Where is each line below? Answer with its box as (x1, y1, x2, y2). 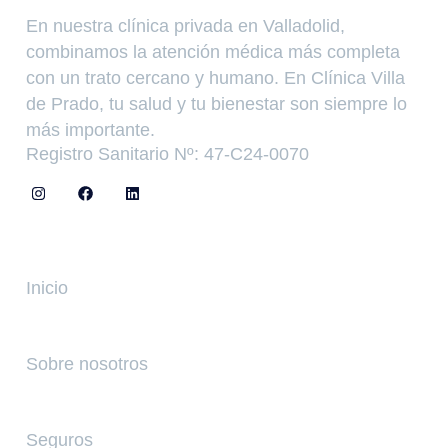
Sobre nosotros (26, 353, 148, 374)
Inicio (26, 277, 68, 298)
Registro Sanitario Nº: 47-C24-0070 (26, 143, 309, 164)
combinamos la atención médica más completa (26, 41, 400, 62)
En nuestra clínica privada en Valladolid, (26, 15, 345, 36)
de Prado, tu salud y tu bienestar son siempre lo (26, 93, 407, 114)
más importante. (26, 119, 155, 140)
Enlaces (26, 224, 117, 252)
